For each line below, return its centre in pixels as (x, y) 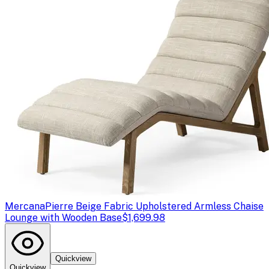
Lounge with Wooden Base (63, 217)
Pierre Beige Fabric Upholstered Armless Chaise (154, 206)
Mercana (25, 206)
